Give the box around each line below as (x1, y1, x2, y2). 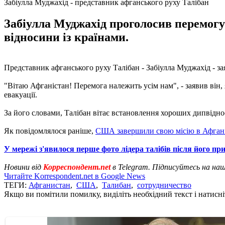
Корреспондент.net (43, 162, 110, 171)
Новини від (4, 162, 43, 171)
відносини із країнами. (4, 30, 129, 44)
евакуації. (4, 90, 37, 99)
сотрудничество (137, 180, 191, 189)
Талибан (102, 180, 131, 189)
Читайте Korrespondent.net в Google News (4, 171, 145, 180)
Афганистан (29, 180, 70, 189)
